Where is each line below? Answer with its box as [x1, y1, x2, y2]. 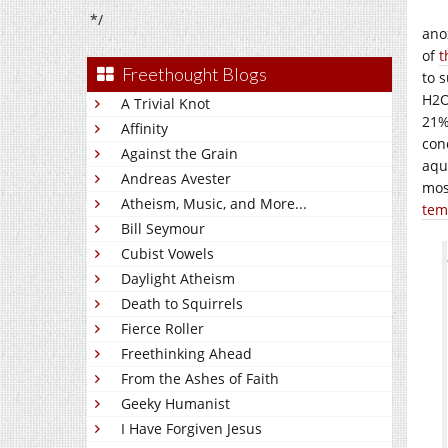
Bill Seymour [121, 219, 205, 238]
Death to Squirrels [121, 294, 243, 313]
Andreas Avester [121, 169, 231, 188]
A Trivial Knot [121, 94, 210, 113]
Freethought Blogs [122, 63, 267, 85]
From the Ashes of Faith [121, 369, 279, 388]
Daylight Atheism [121, 269, 235, 288]
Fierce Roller [121, 319, 204, 338]
